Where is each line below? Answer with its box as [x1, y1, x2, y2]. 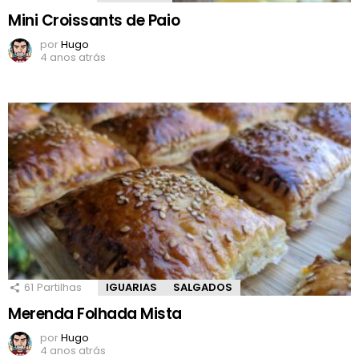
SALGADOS [173, 280, 232, 296]
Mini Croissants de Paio [8, 10, 180, 32]
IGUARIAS [106, 280, 157, 296]
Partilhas [37, 280, 82, 296]
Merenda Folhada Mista [8, 303, 183, 325]
